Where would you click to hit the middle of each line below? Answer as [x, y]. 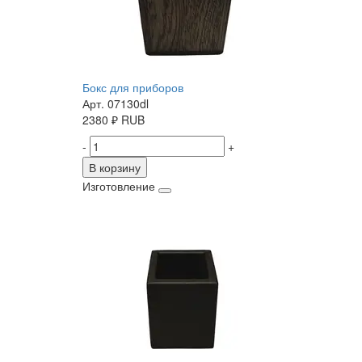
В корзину [115, 168]
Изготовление [119, 186]
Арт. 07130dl [116, 104]
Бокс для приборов [133, 88]
